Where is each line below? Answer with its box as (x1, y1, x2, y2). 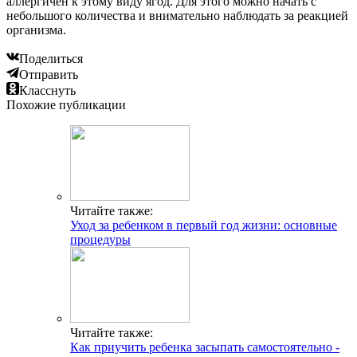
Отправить (19, 68, 78, 81)
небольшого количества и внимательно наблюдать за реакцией (6, 9, 348, 22)
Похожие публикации (6, 98, 126, 112)
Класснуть (19, 84, 76, 97)
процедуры (70, 233, 131, 246)
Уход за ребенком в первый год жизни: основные (70, 218, 337, 232)
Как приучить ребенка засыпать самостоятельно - (70, 340, 339, 354)
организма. (6, 23, 66, 37)
